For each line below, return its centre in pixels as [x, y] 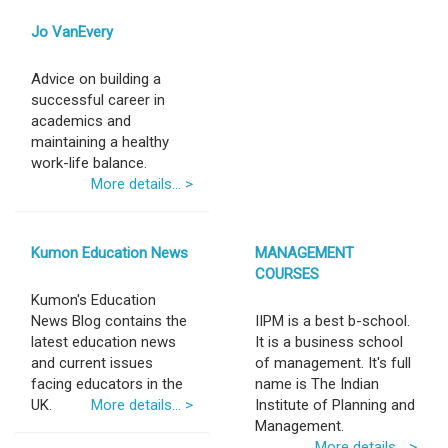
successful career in [98, 100]
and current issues [92, 363]
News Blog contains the [109, 321]
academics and [81, 121]
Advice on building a [96, 79]
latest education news [103, 342]
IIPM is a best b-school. [332, 321]
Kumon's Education [93, 300]
